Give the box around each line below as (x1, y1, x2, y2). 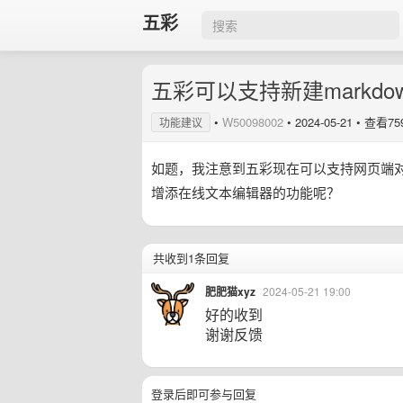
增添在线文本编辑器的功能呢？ (151, 183, 340, 201)
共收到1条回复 (153, 249, 229, 266)
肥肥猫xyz (205, 283, 255, 300)
